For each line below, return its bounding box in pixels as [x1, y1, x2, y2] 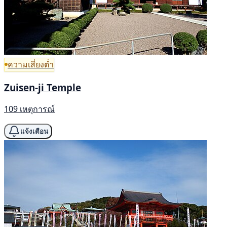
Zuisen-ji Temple [4, 81, 81, 94]
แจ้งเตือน [20, 127, 48, 135]
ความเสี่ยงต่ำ [8, 58, 54, 70]
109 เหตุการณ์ [4, 103, 55, 115]
